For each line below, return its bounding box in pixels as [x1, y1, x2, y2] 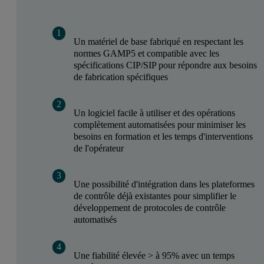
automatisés [73, 214, 117, 225]
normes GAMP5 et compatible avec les [73, 48, 219, 59]
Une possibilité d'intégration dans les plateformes [73, 179, 255, 190]
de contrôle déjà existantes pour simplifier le [73, 191, 236, 202]
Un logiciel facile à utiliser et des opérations [73, 108, 235, 118]
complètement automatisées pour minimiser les [73, 120, 246, 130]
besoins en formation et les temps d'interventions [73, 131, 253, 142]
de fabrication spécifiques [73, 72, 168, 82]
